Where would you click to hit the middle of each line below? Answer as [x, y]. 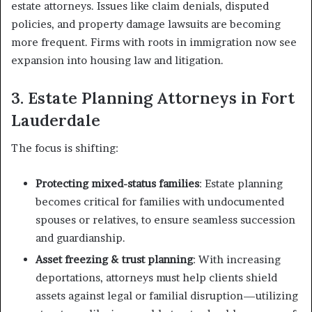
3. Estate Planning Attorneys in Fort [153, 97]
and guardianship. [80, 238]
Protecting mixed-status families [117, 184]
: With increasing [237, 259]
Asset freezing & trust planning [114, 259]
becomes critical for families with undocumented [160, 202]
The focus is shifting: [65, 148]
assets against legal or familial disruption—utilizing [167, 296]
